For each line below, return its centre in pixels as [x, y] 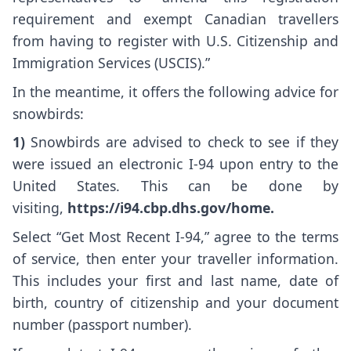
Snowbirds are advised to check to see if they [182, 142]
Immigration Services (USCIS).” [111, 62]
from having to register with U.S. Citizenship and [175, 40]
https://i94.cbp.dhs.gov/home [169, 208]
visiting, [40, 208]
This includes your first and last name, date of [175, 281]
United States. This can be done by [175, 186]
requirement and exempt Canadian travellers [175, 18]
